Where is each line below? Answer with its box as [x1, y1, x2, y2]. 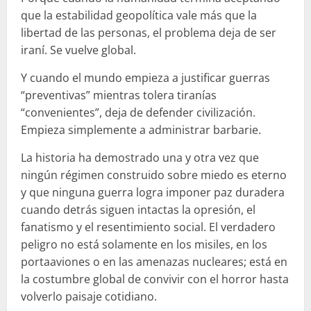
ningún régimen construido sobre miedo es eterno [21, 167, 287, 183]
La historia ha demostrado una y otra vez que [21, 150, 259, 166]
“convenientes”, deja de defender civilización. [21, 105, 255, 121]
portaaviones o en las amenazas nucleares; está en [21, 254, 287, 270]
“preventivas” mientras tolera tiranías [21, 87, 217, 103]
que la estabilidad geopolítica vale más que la [21, 8, 257, 24]
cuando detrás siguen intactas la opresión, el [21, 202, 255, 218]
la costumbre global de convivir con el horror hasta [21, 271, 289, 287]
